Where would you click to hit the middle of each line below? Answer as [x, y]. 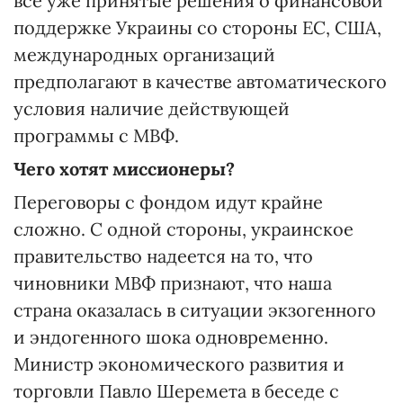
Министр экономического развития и [179, 364]
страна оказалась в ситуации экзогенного [195, 310]
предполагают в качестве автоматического [200, 81]
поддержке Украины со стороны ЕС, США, [197, 27]
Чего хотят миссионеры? [124, 169]
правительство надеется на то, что [163, 256]
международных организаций [144, 54]
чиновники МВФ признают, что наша [173, 283]
